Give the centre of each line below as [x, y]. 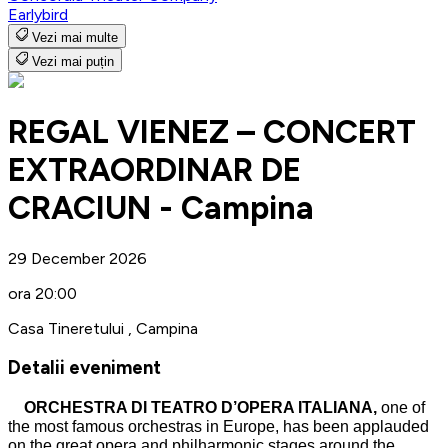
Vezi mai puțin [73, 61]
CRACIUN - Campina [161, 208]
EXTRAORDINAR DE [154, 170]
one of [403, 408]
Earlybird [38, 14]
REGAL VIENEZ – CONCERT [212, 132]
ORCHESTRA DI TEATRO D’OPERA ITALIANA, [194, 408]
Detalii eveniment [84, 368]
